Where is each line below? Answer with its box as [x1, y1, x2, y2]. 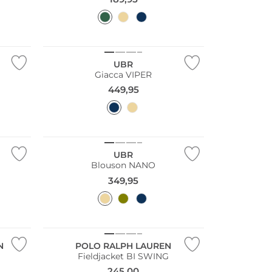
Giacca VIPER [95, 69, 152, 80]
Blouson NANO [91, 160, 156, 171]
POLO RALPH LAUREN [75, 240, 172, 251]
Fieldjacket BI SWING [78, 250, 169, 262]
